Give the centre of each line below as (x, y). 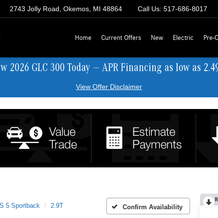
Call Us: (150, 9)
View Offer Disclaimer (109, 87)
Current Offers (121, 38)
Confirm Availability (153, 207)
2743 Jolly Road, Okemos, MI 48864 (66, 9)
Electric (183, 38)
